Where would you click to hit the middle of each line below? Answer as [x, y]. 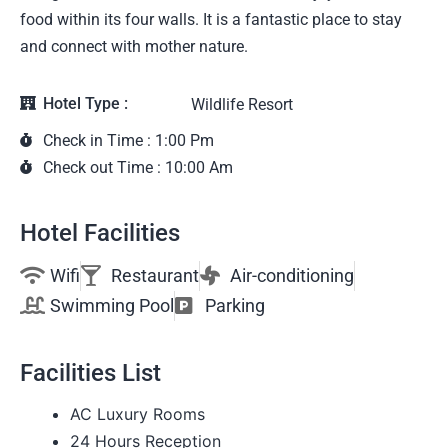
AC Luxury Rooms [137, 413]
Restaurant [155, 275]
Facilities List [90, 372]
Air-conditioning [292, 275]
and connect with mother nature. [134, 46]
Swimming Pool [112, 305]
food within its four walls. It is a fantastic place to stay [211, 19]
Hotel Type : [85, 103]
